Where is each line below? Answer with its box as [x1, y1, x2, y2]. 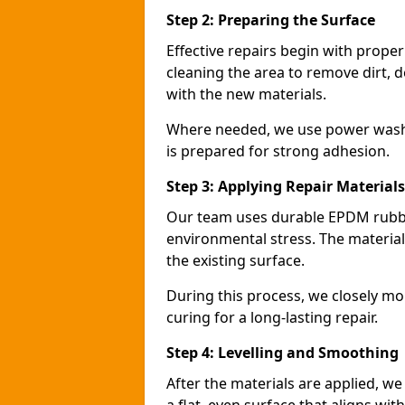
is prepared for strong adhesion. [166, 141, 390, 161]
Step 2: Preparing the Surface [166, 10, 375, 30]
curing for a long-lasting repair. [166, 307, 378, 327]
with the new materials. [166, 84, 326, 104]
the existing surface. [166, 250, 305, 270]
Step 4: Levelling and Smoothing [166, 343, 399, 363]
